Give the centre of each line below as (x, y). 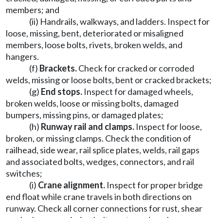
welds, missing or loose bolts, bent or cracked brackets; (109, 80)
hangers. (22, 56)
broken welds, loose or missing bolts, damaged (92, 103)
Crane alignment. (72, 185)
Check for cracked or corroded (136, 68)
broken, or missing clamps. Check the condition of (99, 138)
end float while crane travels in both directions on (99, 197)
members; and (33, 10)
